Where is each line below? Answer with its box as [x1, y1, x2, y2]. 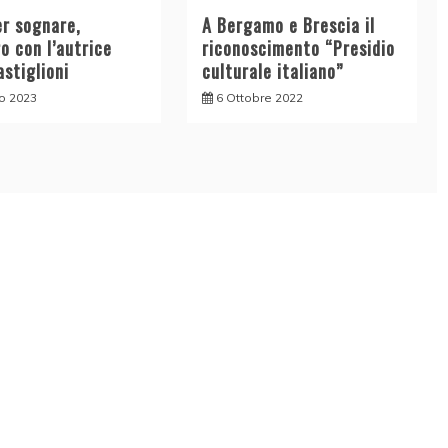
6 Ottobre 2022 [215, 90, 303, 106]
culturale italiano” [201, 58, 343, 85]
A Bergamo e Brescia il [201, 12, 375, 39]
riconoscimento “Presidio [201, 35, 395, 62]
